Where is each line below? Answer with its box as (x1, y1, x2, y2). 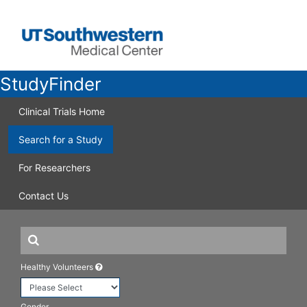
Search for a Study (19, 134, 103, 145)
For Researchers (19, 162, 90, 173)
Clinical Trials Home (19, 106, 105, 117)
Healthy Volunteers (21, 262, 95, 272)
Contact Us (19, 190, 69, 201)
